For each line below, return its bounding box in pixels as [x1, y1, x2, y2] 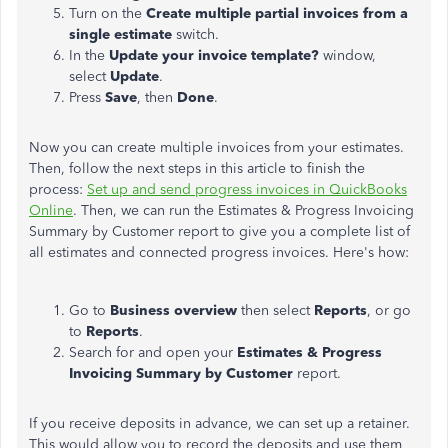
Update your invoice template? [109, 47, 319, 64]
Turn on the [69, 5, 146, 22]
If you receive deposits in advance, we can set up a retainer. [29, 415, 410, 432]
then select [237, 302, 314, 319]
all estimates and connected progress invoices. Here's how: [29, 244, 409, 261]
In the [69, 47, 109, 64]
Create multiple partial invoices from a [146, 5, 408, 22]
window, [319, 47, 376, 64]
